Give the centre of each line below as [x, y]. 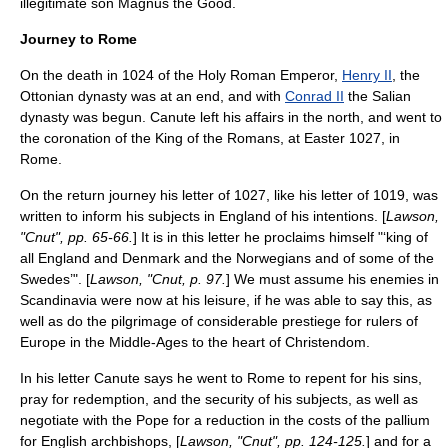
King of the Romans [217, 138]
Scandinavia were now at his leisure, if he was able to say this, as [226, 300]
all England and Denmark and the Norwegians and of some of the [227, 258]
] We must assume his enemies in [332, 279]
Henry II [367, 75]
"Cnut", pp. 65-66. [76, 237]
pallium [407, 420]
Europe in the [64, 342]
